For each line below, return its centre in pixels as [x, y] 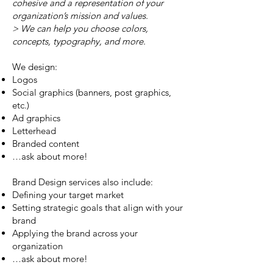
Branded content [46, 143]
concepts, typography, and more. [79, 41]
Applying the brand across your [75, 233]
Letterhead [34, 130]
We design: [35, 66]
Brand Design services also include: [83, 182]
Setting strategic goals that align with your [97, 207]
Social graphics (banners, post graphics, [92, 92]
